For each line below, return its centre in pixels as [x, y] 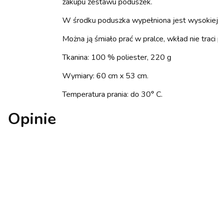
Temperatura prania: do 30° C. [112, 94]
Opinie [32, 119]
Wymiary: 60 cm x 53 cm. [105, 76]
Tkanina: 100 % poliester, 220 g [117, 57]
